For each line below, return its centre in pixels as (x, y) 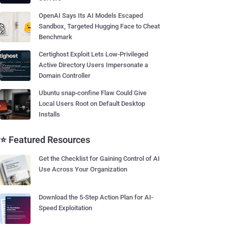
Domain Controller (65, 76)
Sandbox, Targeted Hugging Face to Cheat (99, 26)
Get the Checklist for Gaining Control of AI (99, 159)
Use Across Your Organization (83, 169)
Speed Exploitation (65, 208)
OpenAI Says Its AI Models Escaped (91, 16)
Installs (49, 114)
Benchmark (55, 37)
